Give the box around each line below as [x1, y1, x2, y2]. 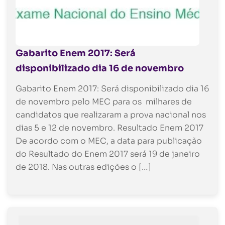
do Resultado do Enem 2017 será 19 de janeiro [16, 149, 200, 160]
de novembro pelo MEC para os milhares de [16, 96, 192, 107]
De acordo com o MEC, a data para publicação [16, 136, 202, 147]
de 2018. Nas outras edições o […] [16, 162, 151, 173]
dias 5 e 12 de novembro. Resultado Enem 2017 [16, 123, 203, 134]
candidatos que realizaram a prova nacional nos [16, 109, 206, 121]
